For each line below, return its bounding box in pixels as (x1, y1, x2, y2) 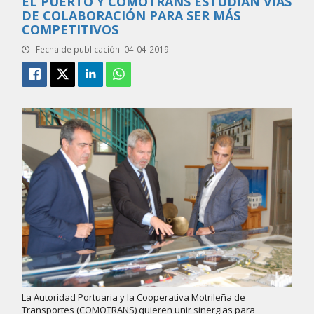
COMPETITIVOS (22, 21, 119, 38)
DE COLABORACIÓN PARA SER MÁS (22, 7, 241, 24)
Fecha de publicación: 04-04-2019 (34, 43, 170, 55)
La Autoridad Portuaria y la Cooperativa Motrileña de (22, 291, 246, 304)
